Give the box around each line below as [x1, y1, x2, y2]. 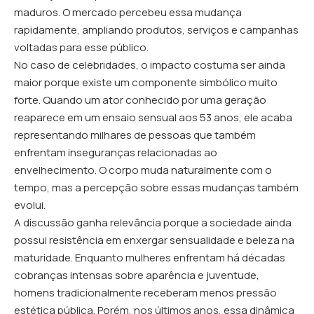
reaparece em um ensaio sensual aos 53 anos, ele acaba [14, 110, 292, 125]
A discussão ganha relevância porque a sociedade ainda [14, 215, 292, 230]
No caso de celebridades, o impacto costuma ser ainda [14, 57, 285, 72]
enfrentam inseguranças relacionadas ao [14, 145, 217, 160]
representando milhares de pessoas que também [14, 128, 256, 142]
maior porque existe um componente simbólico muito [14, 75, 278, 90]
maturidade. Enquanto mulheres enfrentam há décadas [14, 250, 285, 265]
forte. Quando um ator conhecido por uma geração [14, 93, 266, 107]
